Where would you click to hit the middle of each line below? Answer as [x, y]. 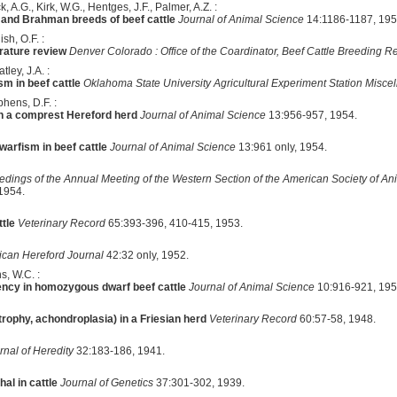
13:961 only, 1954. [281, 147]
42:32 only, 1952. [146, 255]
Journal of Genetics [106, 382]
